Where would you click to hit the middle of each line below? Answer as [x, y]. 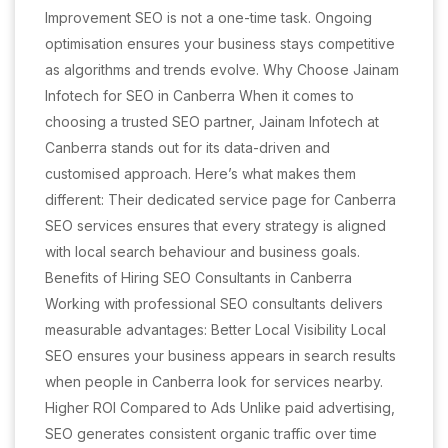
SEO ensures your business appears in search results [220, 355]
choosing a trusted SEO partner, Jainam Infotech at [212, 121]
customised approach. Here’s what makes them [200, 173]
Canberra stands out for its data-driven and [187, 147]
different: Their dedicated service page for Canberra [220, 199]
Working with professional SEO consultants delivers [214, 303]
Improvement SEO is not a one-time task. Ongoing [208, 17]
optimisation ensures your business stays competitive [220, 43]
